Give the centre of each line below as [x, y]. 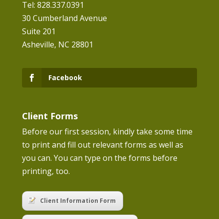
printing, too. [46, 171]
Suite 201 [39, 31]
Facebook [65, 78]
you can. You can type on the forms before [99, 158]
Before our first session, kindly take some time [107, 132]
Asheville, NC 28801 [57, 44]
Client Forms [50, 116]
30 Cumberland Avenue [64, 18]
